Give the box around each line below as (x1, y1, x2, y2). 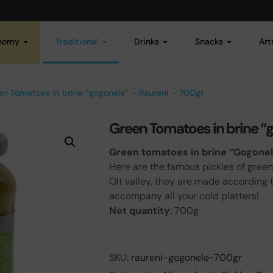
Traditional (55, 36, 101, 47)
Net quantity (109, 204, 170, 217)
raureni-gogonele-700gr (131, 250, 242, 264)
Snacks (195, 36, 225, 47)
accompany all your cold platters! (109, 190, 259, 202)
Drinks (134, 36, 161, 47)
